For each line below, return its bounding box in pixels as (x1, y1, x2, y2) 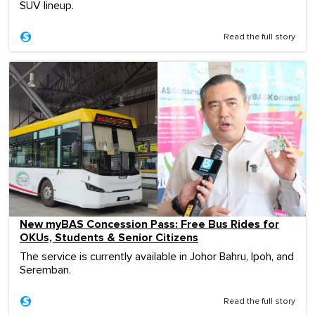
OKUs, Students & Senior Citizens (20, 230, 198, 245)
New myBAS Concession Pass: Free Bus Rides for (20, 217, 279, 231)
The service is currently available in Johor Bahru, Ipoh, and (20, 250, 294, 262)
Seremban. (20, 264, 71, 276)
